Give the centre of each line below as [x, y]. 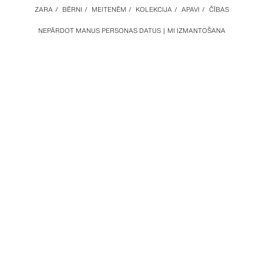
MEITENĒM [109, 9]
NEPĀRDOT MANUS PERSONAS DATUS [99, 31]
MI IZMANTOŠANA [196, 31]
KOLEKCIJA [154, 9]
